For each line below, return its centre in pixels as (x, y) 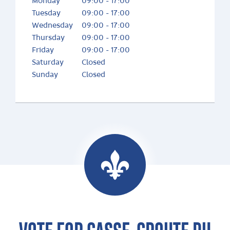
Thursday (48, 38)
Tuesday (46, 13)
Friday (43, 50)
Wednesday (52, 26)
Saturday (48, 63)
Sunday (45, 75)
